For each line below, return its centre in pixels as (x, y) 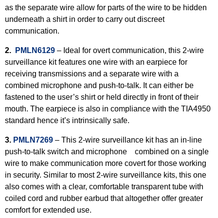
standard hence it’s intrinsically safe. (68, 120)
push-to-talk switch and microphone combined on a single (107, 152)
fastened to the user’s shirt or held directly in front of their (102, 97)
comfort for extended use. (48, 210)
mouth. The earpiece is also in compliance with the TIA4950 (108, 109)
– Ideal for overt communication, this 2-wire (129, 50)
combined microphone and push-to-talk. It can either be (99, 85)
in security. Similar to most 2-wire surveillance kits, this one (106, 175)
